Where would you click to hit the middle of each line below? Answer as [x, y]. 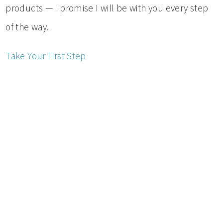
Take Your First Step [46, 56]
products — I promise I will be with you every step [107, 8]
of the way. [27, 27]
